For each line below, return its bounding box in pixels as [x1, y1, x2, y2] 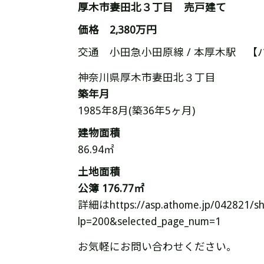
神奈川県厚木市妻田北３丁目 [78, 72, 216, 84]
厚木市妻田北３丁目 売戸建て [78, 2, 226, 14]
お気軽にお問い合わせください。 [78, 241, 237, 253]
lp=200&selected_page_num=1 [78, 216, 221, 227]
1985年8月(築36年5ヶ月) [78, 105, 195, 117]
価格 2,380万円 [78, 24, 157, 36]
